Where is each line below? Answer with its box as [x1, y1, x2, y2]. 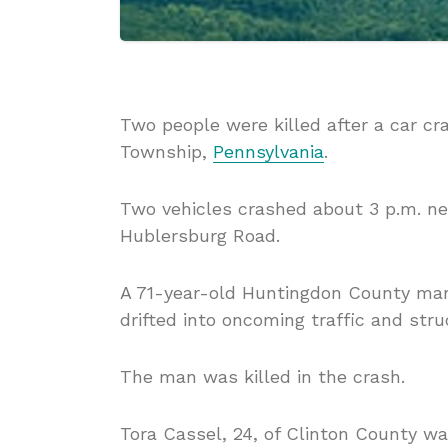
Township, [120, 141, 213, 163]
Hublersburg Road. [120, 225, 280, 247]
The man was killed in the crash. [120, 366, 405, 388]
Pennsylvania [213, 141, 324, 163]
